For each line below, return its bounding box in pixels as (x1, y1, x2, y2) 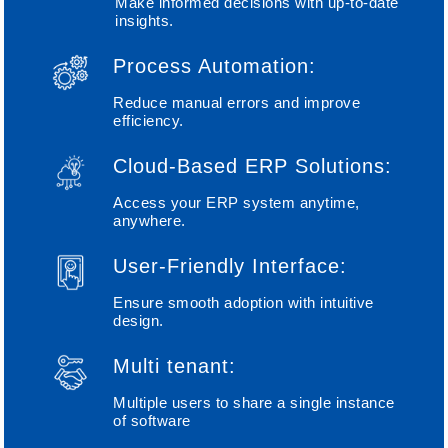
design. (113, 312, 164, 330)
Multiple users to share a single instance (113, 394, 395, 412)
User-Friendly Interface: (113, 255, 348, 278)
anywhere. (113, 212, 186, 230)
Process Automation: (113, 55, 317, 78)
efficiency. (113, 112, 184, 130)
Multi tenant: (113, 355, 237, 378)
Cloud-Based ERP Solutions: (113, 155, 393, 178)
